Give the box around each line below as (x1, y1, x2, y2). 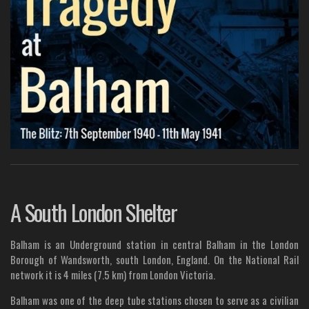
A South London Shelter (10, 195, 177, 228)
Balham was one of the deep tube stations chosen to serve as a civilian (10, 292, 299, 308)
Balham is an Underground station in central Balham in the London (10, 236, 299, 252)
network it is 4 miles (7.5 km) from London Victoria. (10, 266, 215, 282)
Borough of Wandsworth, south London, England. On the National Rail (10, 251, 299, 267)
